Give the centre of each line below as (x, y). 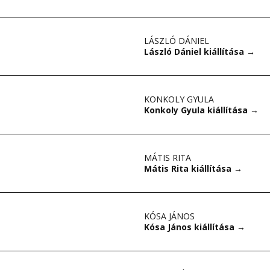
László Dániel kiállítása (195, 52)
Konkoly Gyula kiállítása (197, 110)
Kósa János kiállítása (190, 227)
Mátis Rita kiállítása (189, 168)
